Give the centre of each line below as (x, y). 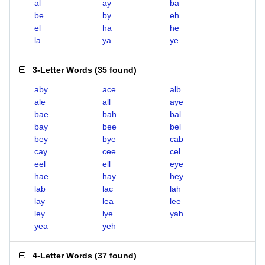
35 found (116, 70)
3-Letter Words (62, 70)
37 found (116, 256)
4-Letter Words (62, 256)
